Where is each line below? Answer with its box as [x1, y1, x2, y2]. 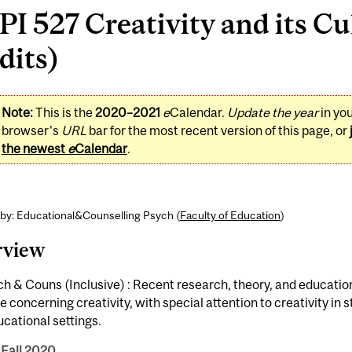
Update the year [226, 104, 318, 119]
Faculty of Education [179, 208, 280, 222]
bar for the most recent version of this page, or [86, 123, 350, 137]
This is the [32, 104, 95, 119]
